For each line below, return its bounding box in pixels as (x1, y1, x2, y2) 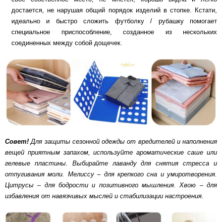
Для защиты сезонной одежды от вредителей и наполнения (31, 138, 217, 146)
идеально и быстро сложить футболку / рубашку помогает (11, 17, 217, 25)
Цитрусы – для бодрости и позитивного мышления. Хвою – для (5, 181, 217, 189)
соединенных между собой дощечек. (11, 39, 124, 47)
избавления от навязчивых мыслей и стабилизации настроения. (5, 192, 204, 200)
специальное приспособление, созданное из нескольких (11, 28, 217, 36)
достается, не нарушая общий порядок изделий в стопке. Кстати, (11, 6, 217, 14)
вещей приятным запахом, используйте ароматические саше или (5, 149, 217, 157)
